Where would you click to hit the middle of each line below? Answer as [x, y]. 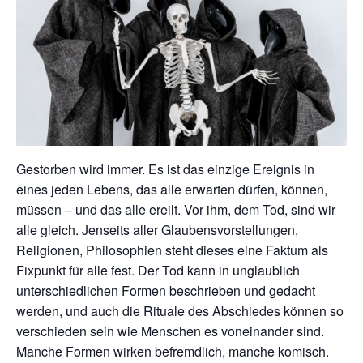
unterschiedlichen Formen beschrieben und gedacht [166, 290]
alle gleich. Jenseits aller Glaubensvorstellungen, [157, 229]
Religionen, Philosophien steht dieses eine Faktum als [172, 250]
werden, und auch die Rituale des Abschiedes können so [180, 310]
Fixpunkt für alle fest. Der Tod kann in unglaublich [158, 270]
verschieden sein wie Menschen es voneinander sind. [170, 331]
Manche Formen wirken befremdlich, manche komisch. [173, 351]
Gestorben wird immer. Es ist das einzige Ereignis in [165, 169]
